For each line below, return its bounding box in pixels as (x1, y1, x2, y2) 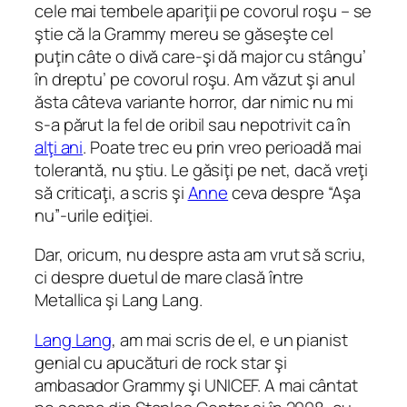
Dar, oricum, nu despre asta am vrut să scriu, (35, 243, 366, 267)
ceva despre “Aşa (228, 180, 361, 204)
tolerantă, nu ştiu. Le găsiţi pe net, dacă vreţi (35, 157, 369, 182)
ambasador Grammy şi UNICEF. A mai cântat (35, 372, 358, 397)
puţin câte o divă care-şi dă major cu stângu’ (35, 44, 366, 68)
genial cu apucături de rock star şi (35, 350, 287, 374)
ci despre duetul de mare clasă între (35, 265, 304, 290)
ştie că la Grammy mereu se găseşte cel (35, 21, 334, 45)
